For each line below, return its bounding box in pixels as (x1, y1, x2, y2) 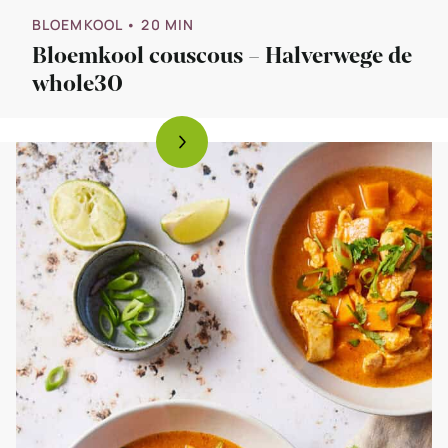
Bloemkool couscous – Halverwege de (32, 41, 412, 72)
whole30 (32, 69, 123, 100)
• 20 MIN (126, 15, 195, 35)
